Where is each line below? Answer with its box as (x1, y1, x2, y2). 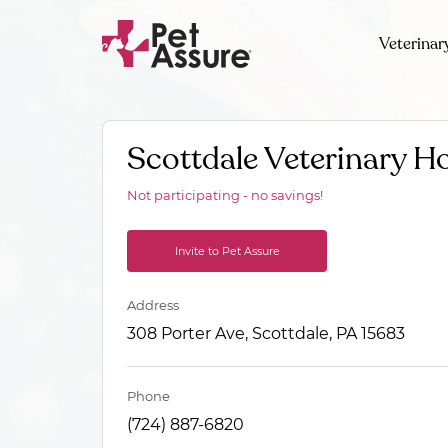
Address (127, 297, 179, 313)
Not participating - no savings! (127, 187, 323, 203)
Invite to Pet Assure (174, 244, 280, 258)
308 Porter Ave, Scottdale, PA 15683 (127, 324, 405, 343)
